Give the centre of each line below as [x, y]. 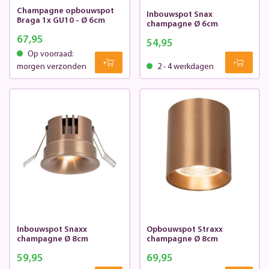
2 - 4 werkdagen [185, 67]
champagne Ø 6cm [182, 25]
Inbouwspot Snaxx [52, 230]
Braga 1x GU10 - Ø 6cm [61, 21]
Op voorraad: [50, 55]
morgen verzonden [51, 67]
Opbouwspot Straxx [185, 230]
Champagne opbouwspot [65, 11]
